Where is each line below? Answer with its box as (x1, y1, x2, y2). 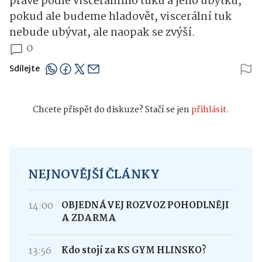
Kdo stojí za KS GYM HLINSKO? (61, 243, 206, 258)
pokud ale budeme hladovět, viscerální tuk (9, 8, 232, 26)
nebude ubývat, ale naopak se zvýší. (9, 23, 195, 42)
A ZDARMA (61, 211, 116, 226)
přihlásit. (191, 102, 229, 117)
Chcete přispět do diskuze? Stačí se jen (33, 102, 191, 117)
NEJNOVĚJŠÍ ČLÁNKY (28, 164, 160, 185)
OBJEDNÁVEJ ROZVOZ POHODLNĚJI (61, 198, 229, 213)
